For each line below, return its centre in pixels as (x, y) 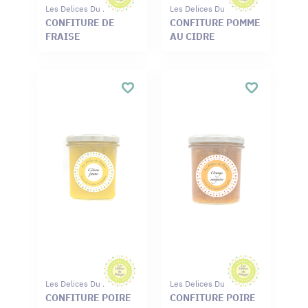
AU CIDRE (192, 37)
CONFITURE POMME (215, 23)
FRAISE (63, 37)
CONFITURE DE (80, 23)
